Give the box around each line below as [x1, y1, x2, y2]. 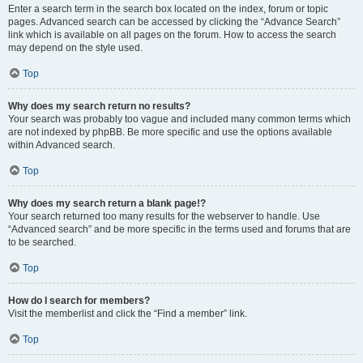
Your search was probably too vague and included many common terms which [8, 113, 351, 125]
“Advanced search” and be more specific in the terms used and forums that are [8, 224, 351, 235]
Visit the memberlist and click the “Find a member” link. [8, 308, 247, 319]
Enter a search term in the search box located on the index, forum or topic [8, 3, 328, 15]
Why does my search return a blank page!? [8, 198, 206, 209]
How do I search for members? [8, 295, 150, 306]
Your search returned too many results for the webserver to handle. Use [8, 211, 320, 222]
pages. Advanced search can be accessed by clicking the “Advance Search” [8, 16, 340, 28]
